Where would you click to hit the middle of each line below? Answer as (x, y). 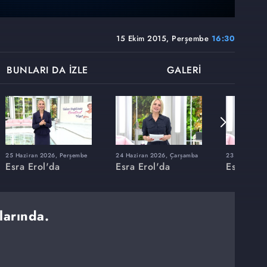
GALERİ (184, 70)
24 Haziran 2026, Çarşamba (157, 155)
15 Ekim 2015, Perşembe (164, 39)
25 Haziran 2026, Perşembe (46, 155)
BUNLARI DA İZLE (47, 70)
